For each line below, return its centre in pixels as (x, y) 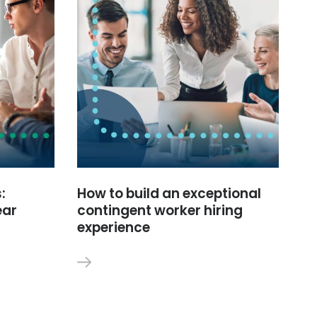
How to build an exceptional (169, 193)
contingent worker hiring (160, 210)
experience (114, 227)
